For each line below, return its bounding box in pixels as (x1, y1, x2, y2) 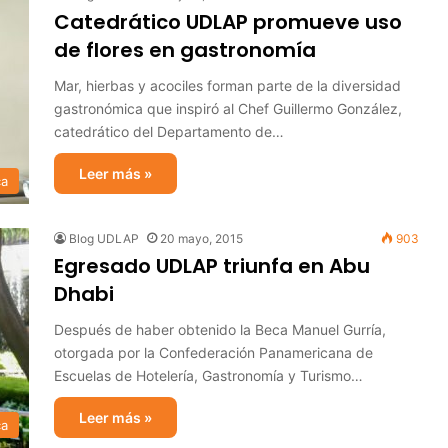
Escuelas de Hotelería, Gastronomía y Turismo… (54, 367, 363, 384)
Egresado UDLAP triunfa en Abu (54, 252, 370, 280)
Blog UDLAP (69, 231, 139, 246)
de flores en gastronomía (54, 36, 316, 64)
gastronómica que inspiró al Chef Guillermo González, (54, 100, 402, 117)
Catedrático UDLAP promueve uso (54, 8, 402, 36)
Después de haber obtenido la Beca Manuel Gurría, (54, 321, 386, 338)
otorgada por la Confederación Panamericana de (54, 344, 373, 361)
